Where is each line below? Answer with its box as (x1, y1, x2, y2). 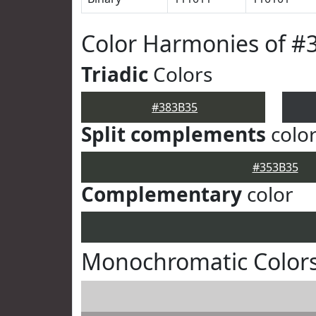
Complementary (81, 181, 242, 207)
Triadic (81, 61, 148, 87)
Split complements (81, 121, 266, 147)
